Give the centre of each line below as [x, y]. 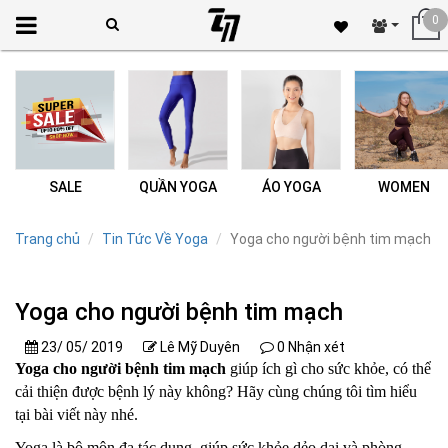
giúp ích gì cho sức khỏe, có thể [328, 368]
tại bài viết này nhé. [76, 414]
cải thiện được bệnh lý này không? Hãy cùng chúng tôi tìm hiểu [216, 391]
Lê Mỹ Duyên [198, 347]
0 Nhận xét [309, 347]
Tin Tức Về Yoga [155, 239]
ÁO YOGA [291, 187]
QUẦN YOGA [178, 187]
